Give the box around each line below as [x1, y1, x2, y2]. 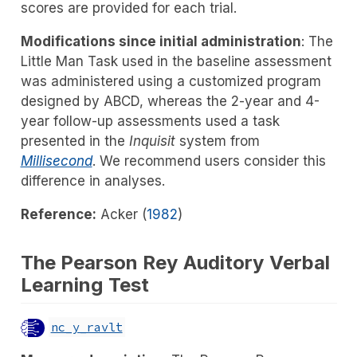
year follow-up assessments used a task [20, 112, 280, 129]
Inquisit [128, 132, 175, 149]
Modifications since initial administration [20, 33, 301, 49]
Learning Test [20, 273, 149, 296]
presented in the [20, 132, 129, 149]
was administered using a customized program [20, 73, 321, 89]
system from [175, 132, 260, 149]
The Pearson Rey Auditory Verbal [20, 250, 330, 274]
